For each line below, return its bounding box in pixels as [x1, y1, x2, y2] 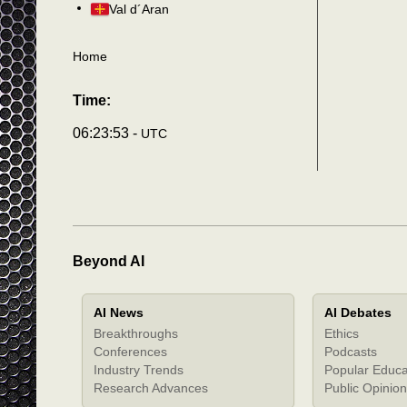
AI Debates [324, 304, 392, 320]
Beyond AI [73, 253, 144, 269]
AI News [94, 304, 144, 320]
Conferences [94, 343, 167, 359]
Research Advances [94, 380, 208, 395]
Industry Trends [94, 362, 184, 377]
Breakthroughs [94, 325, 178, 341]
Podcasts [324, 343, 377, 359]
